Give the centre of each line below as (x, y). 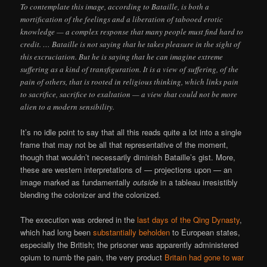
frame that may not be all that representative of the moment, (125, 145)
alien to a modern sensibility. (68, 106)
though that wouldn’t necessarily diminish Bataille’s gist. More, (128, 157)
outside (146, 182)
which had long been (57, 232)
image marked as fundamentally (77, 182)
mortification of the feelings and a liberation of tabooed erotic (122, 19)
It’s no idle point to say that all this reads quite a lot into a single (131, 132)
